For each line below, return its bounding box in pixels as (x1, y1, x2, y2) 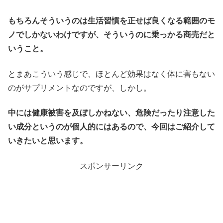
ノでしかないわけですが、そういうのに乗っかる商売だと (8, 30, 215, 39)
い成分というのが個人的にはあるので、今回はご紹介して (8, 122, 215, 131)
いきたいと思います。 (8, 136, 88, 145)
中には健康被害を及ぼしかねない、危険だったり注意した (8, 109, 215, 117)
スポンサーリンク (80, 161, 143, 170)
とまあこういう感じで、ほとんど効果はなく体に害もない (8, 69, 215, 78)
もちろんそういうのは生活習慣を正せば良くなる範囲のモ (8, 16, 215, 25)
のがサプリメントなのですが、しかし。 (8, 83, 151, 92)
